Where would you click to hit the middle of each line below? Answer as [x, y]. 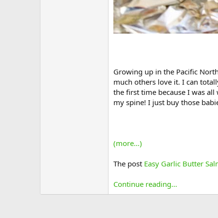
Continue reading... [145, 184]
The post [129, 163]
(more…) [128, 143]
